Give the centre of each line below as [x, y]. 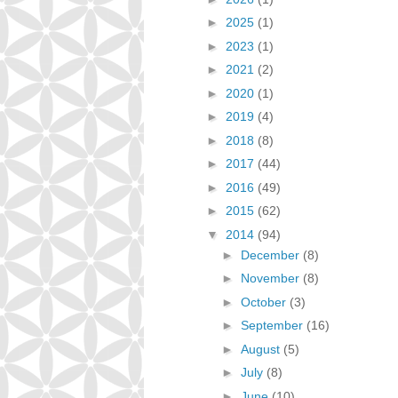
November [271, 278]
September [273, 325]
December [271, 255]
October [265, 302]
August [262, 349]
